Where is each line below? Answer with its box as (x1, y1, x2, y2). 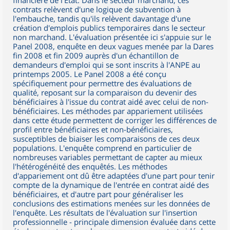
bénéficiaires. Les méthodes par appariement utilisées (13, 106, 203, 116)
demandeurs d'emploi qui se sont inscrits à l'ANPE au (13, 60, 200, 70)
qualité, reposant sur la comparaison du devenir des (13, 87, 197, 98)
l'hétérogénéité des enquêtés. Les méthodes (13, 161, 167, 171)
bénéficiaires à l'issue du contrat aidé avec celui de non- (13, 97, 208, 107)
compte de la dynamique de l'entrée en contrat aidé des (13, 180, 209, 190)
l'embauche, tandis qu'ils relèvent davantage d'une (13, 13, 190, 24)
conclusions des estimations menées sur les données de (13, 198, 210, 208)
